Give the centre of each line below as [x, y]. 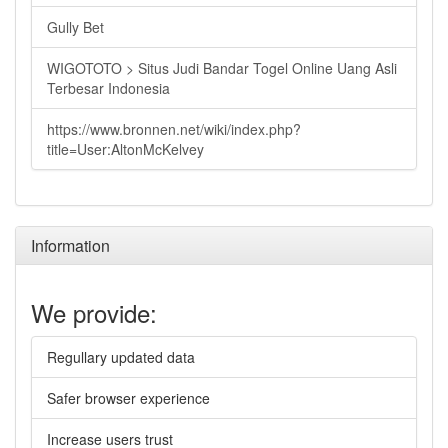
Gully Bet [75, 27]
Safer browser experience [128, 398]
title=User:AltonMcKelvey [125, 149]
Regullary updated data [121, 357]
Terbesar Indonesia [108, 88]
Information [70, 245]
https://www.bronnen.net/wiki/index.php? [174, 129]
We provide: [94, 312]
